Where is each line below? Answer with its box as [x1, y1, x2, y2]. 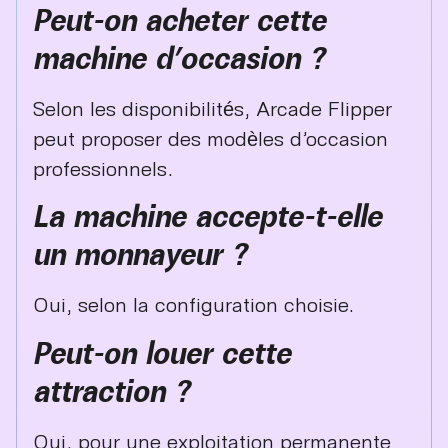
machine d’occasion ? [33, 36, 325, 79]
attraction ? [33, 369, 190, 412]
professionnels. [33, 155, 173, 180]
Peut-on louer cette [33, 331, 291, 374]
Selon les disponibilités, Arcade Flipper [33, 95, 392, 120]
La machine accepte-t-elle [33, 195, 382, 238]
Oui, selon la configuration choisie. [33, 292, 354, 317]
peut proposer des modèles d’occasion [33, 125, 388, 150]
